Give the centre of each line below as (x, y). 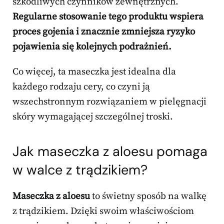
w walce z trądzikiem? (80, 170)
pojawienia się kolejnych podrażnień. (92, 47)
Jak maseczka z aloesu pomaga (110, 151)
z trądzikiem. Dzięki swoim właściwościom (103, 211)
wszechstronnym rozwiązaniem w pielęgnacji (109, 102)
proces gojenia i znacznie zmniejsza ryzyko (104, 32)
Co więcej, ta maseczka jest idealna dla (94, 72)
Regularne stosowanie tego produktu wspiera (108, 17)
